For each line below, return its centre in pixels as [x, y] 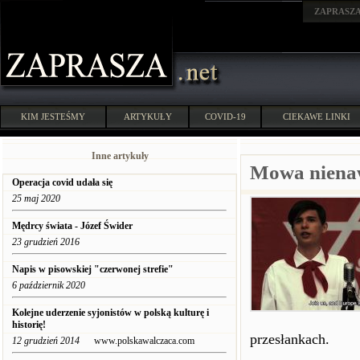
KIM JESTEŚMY [53, 117]
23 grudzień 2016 [46, 242]
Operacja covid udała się [62, 182]
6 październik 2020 [49, 285]
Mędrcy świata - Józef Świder [72, 226]
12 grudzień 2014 [46, 341]
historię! [29, 325]
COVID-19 [225, 117]
